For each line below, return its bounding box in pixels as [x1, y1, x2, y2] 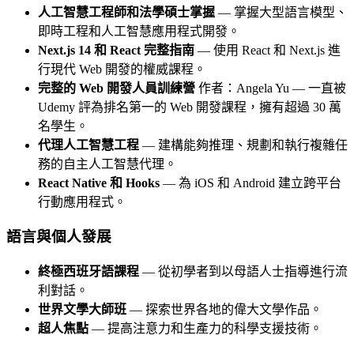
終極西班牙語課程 [38, 265, 139, 279]
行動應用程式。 [38, 194, 126, 209]
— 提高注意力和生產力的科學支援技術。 [88, 322, 322, 336]
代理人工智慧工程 [38, 137, 139, 152]
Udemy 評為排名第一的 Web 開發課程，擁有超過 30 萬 [38, 100, 341, 114]
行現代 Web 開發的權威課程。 [38, 62, 206, 76]
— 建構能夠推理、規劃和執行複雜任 [139, 137, 348, 152]
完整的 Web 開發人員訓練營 [38, 81, 195, 95]
